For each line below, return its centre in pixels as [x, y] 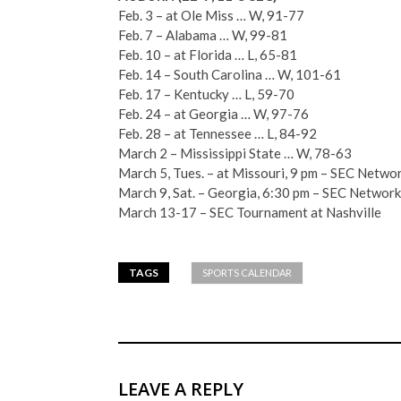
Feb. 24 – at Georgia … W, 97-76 [213, 114]
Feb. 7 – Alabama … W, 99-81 [203, 35]
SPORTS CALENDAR [247, 273]
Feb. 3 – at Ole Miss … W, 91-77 [211, 15]
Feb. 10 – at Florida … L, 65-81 [208, 55]
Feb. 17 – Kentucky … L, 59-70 [206, 94]
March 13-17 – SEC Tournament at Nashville [250, 212]
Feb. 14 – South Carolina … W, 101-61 [230, 74]
